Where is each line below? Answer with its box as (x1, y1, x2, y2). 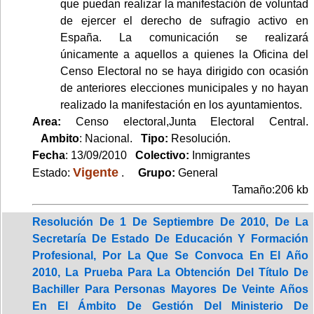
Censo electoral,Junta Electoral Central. (61, 115, 308, 128)
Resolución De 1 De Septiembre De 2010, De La (32, 215, 308, 228)
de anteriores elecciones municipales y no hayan (60, 81, 308, 94)
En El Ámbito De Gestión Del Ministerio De (32, 299, 308, 312)
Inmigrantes (192, 149, 250, 161)
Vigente (73, 164, 118, 179)
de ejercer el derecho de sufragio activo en (60, 14, 308, 27)
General (178, 166, 218, 179)
